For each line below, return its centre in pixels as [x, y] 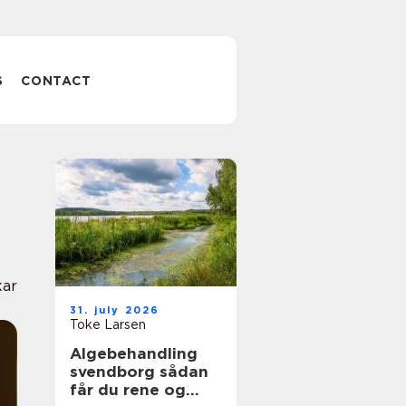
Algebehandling [134, 353]
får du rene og [128, 390]
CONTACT [56, 81]
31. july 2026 [115, 310]
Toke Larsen [108, 324]
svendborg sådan [115, 372]
